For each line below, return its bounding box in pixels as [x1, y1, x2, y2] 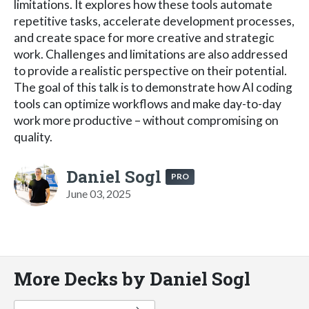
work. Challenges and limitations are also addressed [14, 46, 288, 61]
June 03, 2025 [66, 186, 131, 200]
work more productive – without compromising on [14, 112, 279, 128]
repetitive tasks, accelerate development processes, [14, 13, 295, 28]
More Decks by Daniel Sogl [14, 266, 250, 290]
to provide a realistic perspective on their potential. [14, 63, 287, 78]
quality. [14, 129, 52, 144]
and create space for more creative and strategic [14, 30, 275, 45]
